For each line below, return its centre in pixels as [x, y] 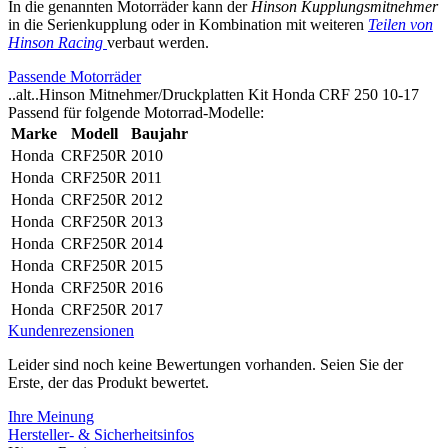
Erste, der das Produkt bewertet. [108, 382]
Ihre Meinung [51, 416]
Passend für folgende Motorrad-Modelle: [136, 112]
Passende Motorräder [74, 76]
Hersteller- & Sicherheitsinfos [101, 434]
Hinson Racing [57, 42]
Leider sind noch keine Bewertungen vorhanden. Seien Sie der [205, 364]
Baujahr [159, 133]
